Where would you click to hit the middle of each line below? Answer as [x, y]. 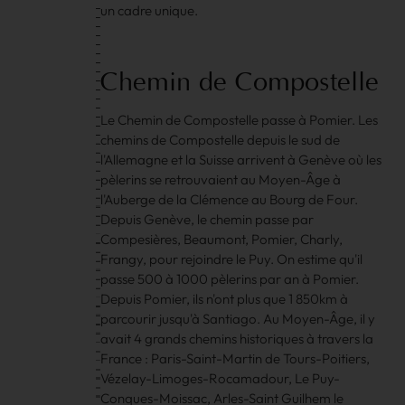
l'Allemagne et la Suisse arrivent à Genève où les [241, 159]
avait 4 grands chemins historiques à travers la [237, 338]
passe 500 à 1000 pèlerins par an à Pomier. [230, 278]
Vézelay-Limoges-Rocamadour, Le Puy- [221, 378]
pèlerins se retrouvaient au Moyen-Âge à [221, 179]
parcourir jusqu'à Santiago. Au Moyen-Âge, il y [238, 318]
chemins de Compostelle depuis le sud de [221, 139]
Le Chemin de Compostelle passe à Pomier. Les [240, 119]
